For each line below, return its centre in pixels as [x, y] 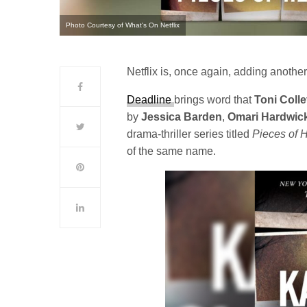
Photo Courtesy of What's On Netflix [123, 25]
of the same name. [172, 151]
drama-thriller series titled [190, 134]
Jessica [161, 117]
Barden [203, 117]
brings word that [214, 100]
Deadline [151, 100]
